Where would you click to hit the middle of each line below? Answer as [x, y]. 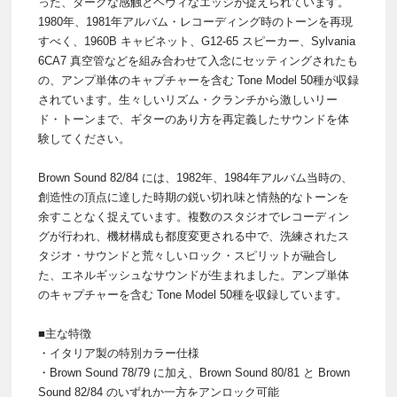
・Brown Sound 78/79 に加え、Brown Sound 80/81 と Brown [194, 373]
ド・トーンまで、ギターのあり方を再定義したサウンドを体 [194, 120]
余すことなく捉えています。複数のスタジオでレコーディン [194, 217]
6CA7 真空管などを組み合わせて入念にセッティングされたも [198, 61]
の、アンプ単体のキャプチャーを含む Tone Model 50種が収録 [198, 81]
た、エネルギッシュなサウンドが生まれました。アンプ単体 [194, 276]
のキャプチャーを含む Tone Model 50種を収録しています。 [193, 295]
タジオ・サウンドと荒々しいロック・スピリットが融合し [188, 256]
